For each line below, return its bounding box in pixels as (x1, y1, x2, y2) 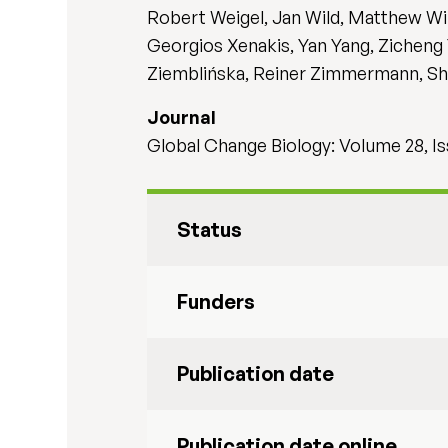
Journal (147, 106, 217, 128)
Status (177, 217, 243, 242)
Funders (177, 289, 256, 314)
